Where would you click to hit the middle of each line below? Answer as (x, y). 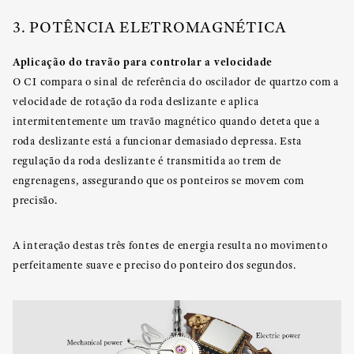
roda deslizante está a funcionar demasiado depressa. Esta (157, 141)
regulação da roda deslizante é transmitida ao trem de (147, 160)
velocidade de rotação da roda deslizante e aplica (136, 101)
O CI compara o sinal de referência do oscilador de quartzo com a (176, 81)
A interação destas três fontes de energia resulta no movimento (170, 245)
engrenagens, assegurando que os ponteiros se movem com (158, 180)
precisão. (35, 200)
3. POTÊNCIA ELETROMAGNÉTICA (150, 27)
